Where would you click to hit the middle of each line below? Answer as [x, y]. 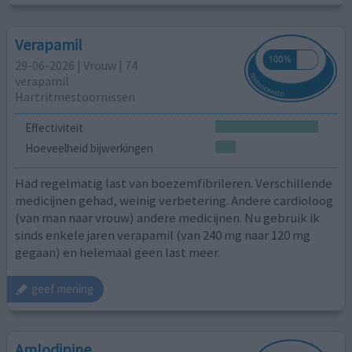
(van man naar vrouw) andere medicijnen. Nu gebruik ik [168, 218]
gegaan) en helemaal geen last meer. [118, 253]
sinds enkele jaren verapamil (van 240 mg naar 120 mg [163, 235]
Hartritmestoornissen [75, 96]
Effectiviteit [54, 128]
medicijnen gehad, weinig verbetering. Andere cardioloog [174, 201]
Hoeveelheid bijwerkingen [89, 148]
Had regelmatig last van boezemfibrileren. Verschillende [174, 183]
